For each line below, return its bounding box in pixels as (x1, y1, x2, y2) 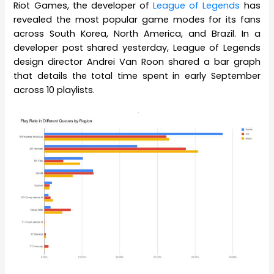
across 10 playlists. (13, 84, 95, 97)
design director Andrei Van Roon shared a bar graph (13, 56, 261, 68)
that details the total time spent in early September (13, 70, 261, 83)
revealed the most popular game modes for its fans (13, 13, 261, 26)
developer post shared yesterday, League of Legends (13, 42, 261, 54)
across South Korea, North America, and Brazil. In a (13, 28, 261, 40)
